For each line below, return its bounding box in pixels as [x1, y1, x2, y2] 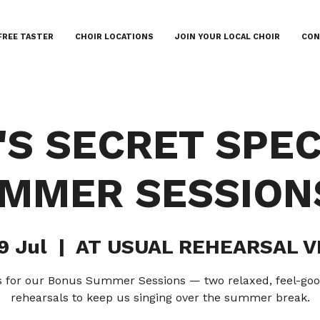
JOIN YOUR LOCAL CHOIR [175, 32, 280, 41]
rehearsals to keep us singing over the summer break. [10, 290, 310, 304]
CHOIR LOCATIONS [75, 32, 154, 41]
